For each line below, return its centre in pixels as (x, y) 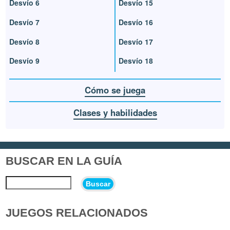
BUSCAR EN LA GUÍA (64, 161)
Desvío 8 (25, 41)
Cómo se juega (115, 90)
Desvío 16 (136, 22)
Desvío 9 (25, 61)
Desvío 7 (25, 22)
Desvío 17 (136, 41)
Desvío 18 (136, 61)
